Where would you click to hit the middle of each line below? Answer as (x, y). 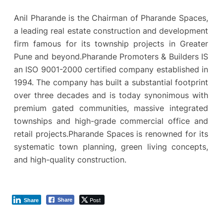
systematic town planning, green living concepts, (111, 146)
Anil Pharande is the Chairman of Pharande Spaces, (111, 18)
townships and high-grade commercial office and (111, 121)
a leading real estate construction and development (111, 30)
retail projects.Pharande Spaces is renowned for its (111, 134)
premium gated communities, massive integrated (111, 108)
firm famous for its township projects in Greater (111, 43)
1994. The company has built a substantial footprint (111, 82)
